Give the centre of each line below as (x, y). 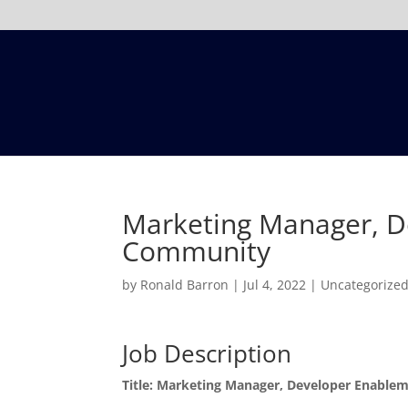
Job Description (207, 353)
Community (200, 251)
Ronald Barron (185, 285)
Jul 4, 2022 (275, 285)
